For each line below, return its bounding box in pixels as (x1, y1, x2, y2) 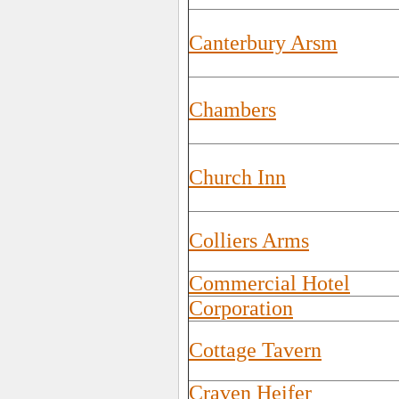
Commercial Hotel (189, 272, 350, 295)
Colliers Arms (189, 229, 309, 252)
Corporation (189, 297, 293, 320)
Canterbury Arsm (189, 31, 338, 54)
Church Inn (189, 166, 286, 189)
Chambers (189, 98, 276, 121)
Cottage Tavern (189, 338, 322, 362)
